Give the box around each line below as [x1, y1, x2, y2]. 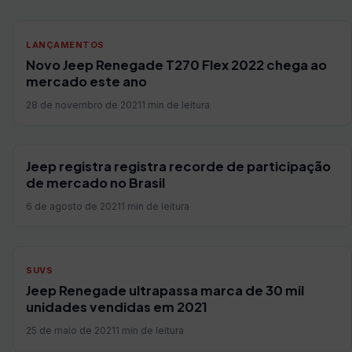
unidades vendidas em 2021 [26, 299, 207, 315]
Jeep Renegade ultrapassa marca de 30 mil [26, 282, 304, 299]
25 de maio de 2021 [26, 324, 115, 336]
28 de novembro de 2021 [26, 99, 141, 111]
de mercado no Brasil [26, 174, 165, 191]
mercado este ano [26, 73, 147, 90]
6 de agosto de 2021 [26, 200, 121, 212]
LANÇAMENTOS [26, 39, 104, 50]
